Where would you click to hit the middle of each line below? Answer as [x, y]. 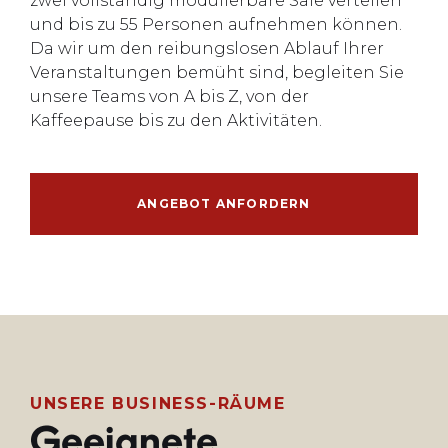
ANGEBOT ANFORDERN [224, 204]
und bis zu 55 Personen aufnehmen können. [216, 25]
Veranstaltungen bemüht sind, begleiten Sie [217, 73]
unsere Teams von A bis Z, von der [169, 97]
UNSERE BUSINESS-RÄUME [158, 404]
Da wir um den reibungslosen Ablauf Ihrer [207, 49]
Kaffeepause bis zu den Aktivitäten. [176, 121]
